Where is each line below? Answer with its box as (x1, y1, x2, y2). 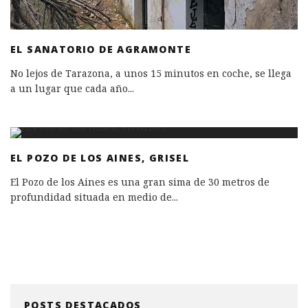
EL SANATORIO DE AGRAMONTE (10, 42, 191, 56)
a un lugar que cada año (10, 81, 128, 95)
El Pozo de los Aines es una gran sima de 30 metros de (10, 175, 269, 188)
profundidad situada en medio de (10, 190, 172, 203)
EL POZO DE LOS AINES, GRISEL (10, 151, 190, 164)
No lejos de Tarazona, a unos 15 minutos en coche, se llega (10, 66, 291, 80)
